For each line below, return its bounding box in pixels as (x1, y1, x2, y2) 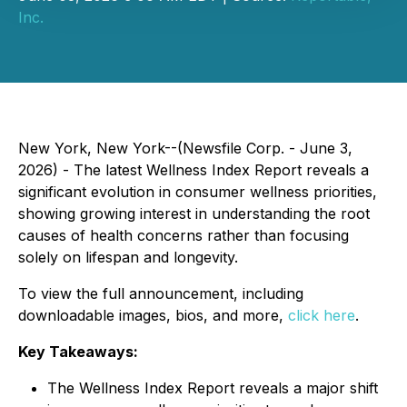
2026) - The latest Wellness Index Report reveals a (18, 161, 369, 179)
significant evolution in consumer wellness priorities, (18, 183, 377, 201)
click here (288, 306, 355, 324)
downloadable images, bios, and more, (18, 306, 288, 324)
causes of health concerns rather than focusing (18, 226, 349, 244)
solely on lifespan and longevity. (18, 248, 238, 266)
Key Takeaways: (18, 342, 138, 361)
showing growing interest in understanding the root (18, 204, 370, 223)
